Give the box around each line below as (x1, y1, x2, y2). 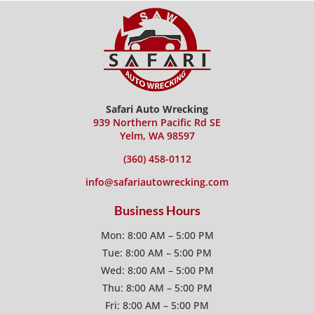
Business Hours (114, 202, 200, 218)
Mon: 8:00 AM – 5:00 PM (100, 228, 214, 242)
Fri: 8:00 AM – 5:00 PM (105, 298, 209, 312)
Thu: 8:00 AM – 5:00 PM (102, 280, 212, 294)
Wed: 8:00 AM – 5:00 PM (100, 263, 214, 277)
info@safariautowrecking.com (86, 175, 228, 189)
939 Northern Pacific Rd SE (93, 115, 221, 129)
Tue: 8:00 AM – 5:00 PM (102, 245, 212, 259)
